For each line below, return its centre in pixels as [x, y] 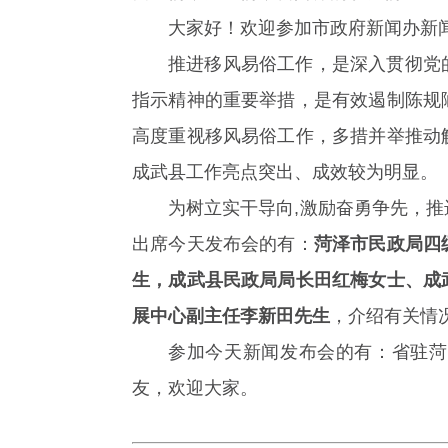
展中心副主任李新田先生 [231, 316]
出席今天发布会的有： [223, 244]
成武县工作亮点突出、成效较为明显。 [285, 172]
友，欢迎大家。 [195, 388]
